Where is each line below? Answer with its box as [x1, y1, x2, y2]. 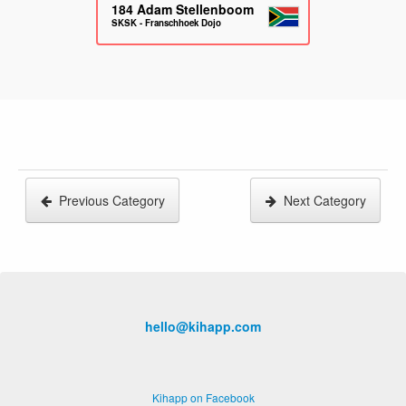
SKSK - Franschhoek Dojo [111, 16, 221, 30]
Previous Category [59, 190, 165, 209]
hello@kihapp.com [145, 316, 261, 335]
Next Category [284, 190, 366, 209]
